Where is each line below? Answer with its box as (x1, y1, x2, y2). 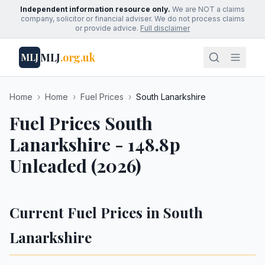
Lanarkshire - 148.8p (9, 132, 180, 156)
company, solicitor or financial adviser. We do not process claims (20, 14, 245, 23)
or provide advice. (75, 24, 138, 33)
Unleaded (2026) (9, 154, 141, 177)
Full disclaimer (140, 24, 190, 33)
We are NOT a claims (170, 5, 245, 14)
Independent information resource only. (20, 5, 170, 14)
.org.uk (60, 50, 95, 64)
